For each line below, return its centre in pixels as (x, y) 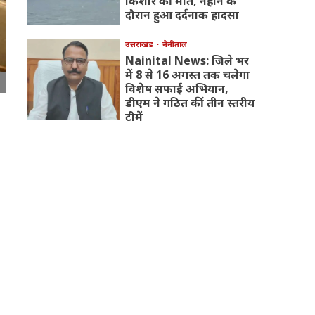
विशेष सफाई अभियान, (176, 89)
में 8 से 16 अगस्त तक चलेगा (187, 75)
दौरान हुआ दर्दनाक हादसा (182, 15)
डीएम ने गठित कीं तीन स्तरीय (189, 103)
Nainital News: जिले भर (187, 61)
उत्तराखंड (140, 44)
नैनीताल (174, 44)
